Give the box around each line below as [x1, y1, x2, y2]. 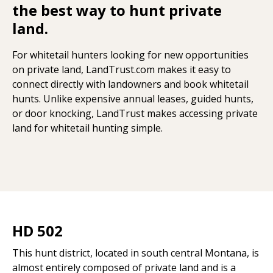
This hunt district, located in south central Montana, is [12, 246, 259, 260]
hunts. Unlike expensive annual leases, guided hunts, [12, 91, 253, 105]
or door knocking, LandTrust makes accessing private [12, 106, 258, 120]
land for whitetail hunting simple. [12, 121, 163, 135]
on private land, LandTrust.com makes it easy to [12, 62, 231, 76]
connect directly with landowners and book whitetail [12, 77, 249, 91]
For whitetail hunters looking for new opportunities [12, 48, 249, 62]
